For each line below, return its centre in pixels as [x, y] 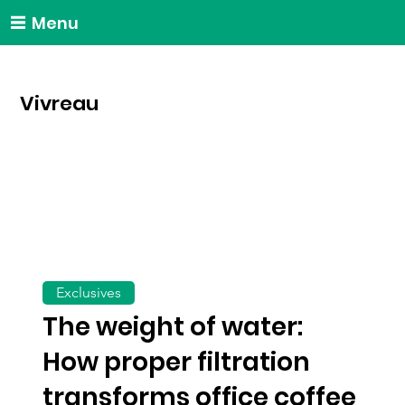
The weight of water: [173, 327]
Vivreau [60, 104]
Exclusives [89, 293]
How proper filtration [177, 363]
